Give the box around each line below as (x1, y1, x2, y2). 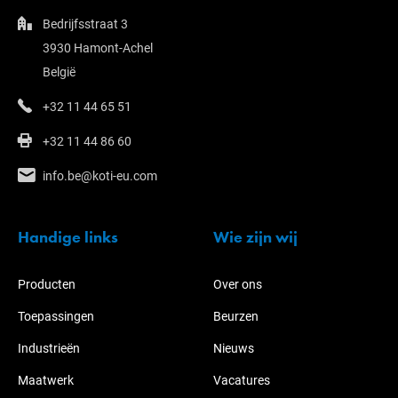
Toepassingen (18, 309, 94, 324)
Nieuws (213, 341, 254, 356)
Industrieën (18, 341, 80, 356)
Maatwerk (18, 373, 74, 388)
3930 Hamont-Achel (43, 41, 153, 56)
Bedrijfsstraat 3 (43, 17, 128, 32)
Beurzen (213, 309, 259, 324)
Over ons (213, 277, 262, 292)
